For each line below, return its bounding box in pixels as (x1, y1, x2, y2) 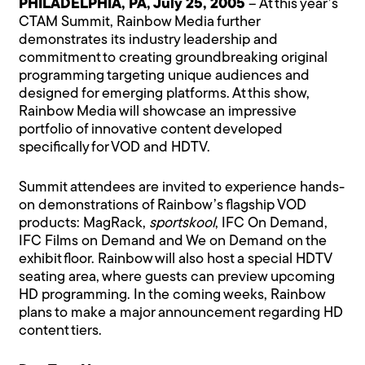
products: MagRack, (19, 215, 150, 231)
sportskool (149, 215, 216, 231)
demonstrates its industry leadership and (19, 32, 279, 48)
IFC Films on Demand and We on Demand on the (19, 233, 328, 249)
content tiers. (19, 323, 103, 339)
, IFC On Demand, (215, 215, 328, 231)
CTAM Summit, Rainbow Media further (19, 14, 261, 30)
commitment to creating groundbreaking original (19, 50, 328, 66)
